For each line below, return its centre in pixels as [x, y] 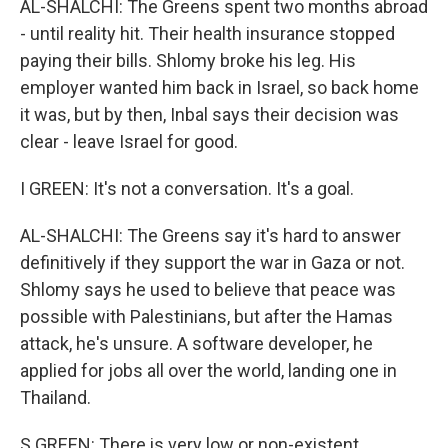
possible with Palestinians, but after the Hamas [206, 316]
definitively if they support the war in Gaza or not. [212, 262]
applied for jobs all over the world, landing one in [208, 370]
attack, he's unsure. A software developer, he [196, 343]
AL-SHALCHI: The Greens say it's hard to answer [210, 235]
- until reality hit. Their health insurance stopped [207, 33]
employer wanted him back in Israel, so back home [219, 87]
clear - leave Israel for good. [129, 141]
